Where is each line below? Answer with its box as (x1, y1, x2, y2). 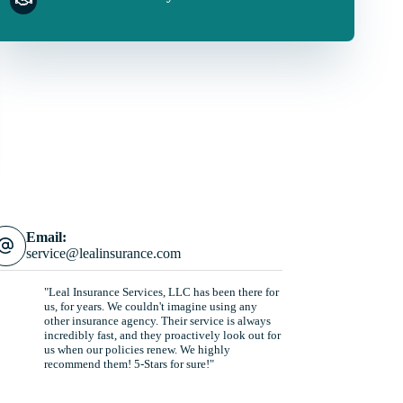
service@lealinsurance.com (25, 246, 181, 261)
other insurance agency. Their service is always (43, 314, 271, 327)
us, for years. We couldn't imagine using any (43, 300, 257, 313)
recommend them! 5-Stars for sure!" (43, 357, 214, 371)
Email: (25, 229, 67, 245)
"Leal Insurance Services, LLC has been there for (43, 285, 279, 299)
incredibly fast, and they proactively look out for (43, 328, 281, 342)
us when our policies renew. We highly (43, 343, 230, 356)
